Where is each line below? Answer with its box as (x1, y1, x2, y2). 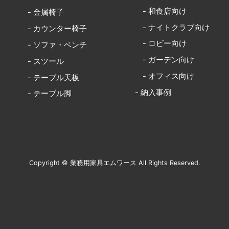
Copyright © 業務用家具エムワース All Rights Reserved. (29, 158, 200, 167)
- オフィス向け (134, 72, 194, 81)
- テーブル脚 (19, 89, 72, 99)
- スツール (19, 56, 64, 66)
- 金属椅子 (19, 7, 64, 17)
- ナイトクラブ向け (134, 22, 210, 32)
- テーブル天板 (19, 73, 79, 82)
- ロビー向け (134, 39, 187, 49)
